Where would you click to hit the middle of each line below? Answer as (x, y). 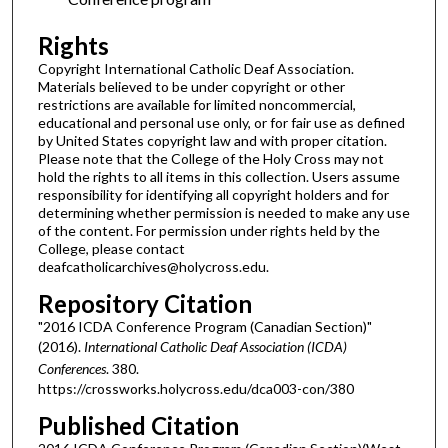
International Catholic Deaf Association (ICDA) (215, 346)
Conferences (71, 368)
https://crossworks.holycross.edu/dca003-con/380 (195, 388)
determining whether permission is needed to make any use (223, 213)
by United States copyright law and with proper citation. (212, 141)
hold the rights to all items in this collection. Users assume (218, 177)
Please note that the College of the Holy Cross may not (210, 159)
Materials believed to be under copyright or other (191, 87)
